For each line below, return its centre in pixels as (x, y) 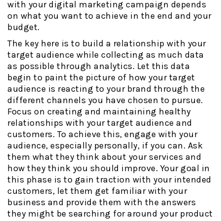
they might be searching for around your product (110, 214)
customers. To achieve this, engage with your (102, 134)
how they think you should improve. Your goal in (109, 168)
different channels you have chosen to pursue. (105, 100)
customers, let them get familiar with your (97, 191)
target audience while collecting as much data (106, 55)
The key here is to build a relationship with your (107, 44)
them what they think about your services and (104, 157)
